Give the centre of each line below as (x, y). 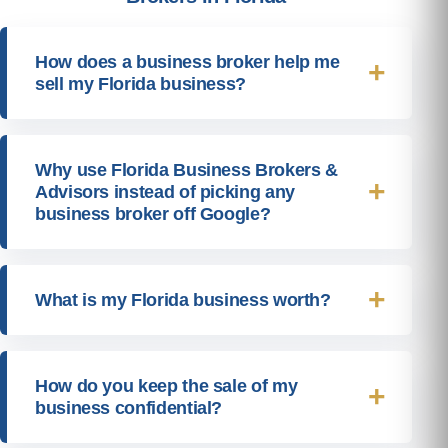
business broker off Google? (153, 213)
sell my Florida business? (140, 83)
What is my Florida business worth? (183, 299)
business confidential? (129, 407)
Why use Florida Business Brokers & (186, 169)
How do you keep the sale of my (166, 385)
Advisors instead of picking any (165, 191)
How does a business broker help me (187, 61)
